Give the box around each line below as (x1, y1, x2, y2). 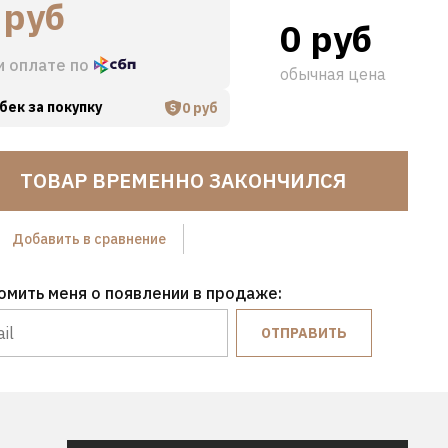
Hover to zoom (218, 199, 297, 217)
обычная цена (280, 63, 386, 84)
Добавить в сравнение (12, 229, 166, 248)
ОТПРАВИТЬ (261, 324, 347, 343)
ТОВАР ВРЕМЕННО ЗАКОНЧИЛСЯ (20, 167, 346, 195)
